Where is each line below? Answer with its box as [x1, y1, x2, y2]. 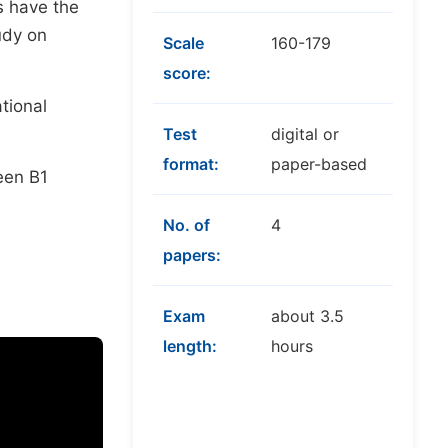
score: [163, 63, 211, 83]
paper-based [271, 154, 367, 174]
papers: [163, 245, 221, 265]
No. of [163, 215, 210, 235]
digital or [271, 124, 339, 144]
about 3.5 [271, 306, 344, 326]
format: [163, 154, 219, 174]
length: [163, 336, 217, 356]
